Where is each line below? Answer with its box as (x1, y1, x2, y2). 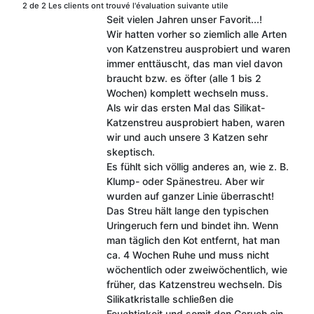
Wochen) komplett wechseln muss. (106, 86, 268, 99)
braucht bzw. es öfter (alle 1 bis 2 (106, 71, 261, 84)
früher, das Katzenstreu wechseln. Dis (106, 278, 282, 290)
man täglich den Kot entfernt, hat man (106, 233, 280, 246)
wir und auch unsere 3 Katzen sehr (106, 130, 268, 143)
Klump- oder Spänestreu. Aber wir (106, 175, 264, 187)
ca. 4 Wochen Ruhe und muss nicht (106, 248, 269, 261)
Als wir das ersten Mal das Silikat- (106, 101, 265, 114)
